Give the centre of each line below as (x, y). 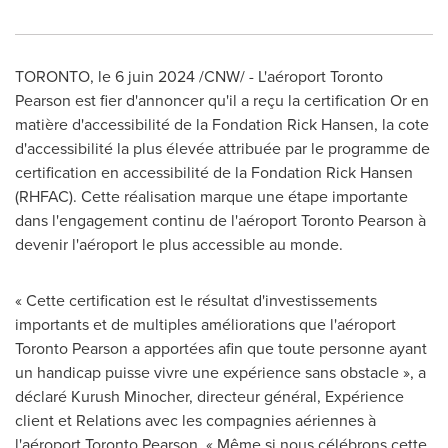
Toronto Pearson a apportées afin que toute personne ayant (221, 348)
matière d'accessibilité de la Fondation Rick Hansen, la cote (222, 124)
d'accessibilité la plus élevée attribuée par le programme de (222, 148)
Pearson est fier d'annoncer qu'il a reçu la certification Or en (222, 100)
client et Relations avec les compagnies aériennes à (195, 420)
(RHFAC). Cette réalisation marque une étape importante (211, 196)
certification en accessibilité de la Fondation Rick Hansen (214, 172)
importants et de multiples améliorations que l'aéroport (205, 324)
